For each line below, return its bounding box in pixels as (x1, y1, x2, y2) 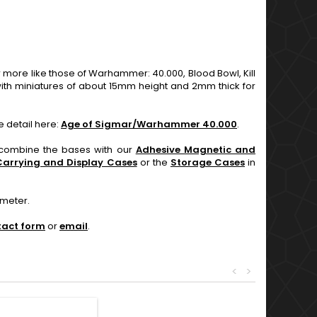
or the (137, 156, 171, 169)
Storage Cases (170, 156, 245, 169)
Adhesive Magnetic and (135, 143, 256, 156)
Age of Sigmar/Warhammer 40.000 (61, 117, 237, 131)
